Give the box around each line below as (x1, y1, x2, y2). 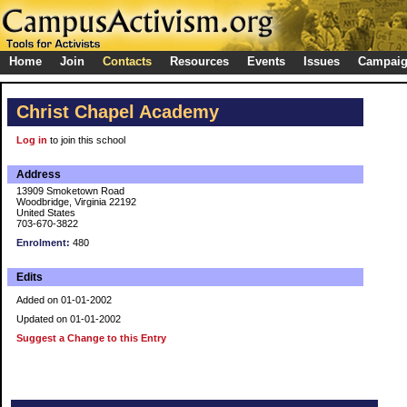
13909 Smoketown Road (16, 185, 124, 196)
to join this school (47, 134, 125, 145)
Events (247, 55, 285, 68)
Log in (16, 134, 47, 145)
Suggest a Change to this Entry (16, 333, 166, 343)
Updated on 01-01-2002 (16, 313, 121, 324)
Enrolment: (16, 237, 70, 248)
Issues (303, 55, 340, 68)
